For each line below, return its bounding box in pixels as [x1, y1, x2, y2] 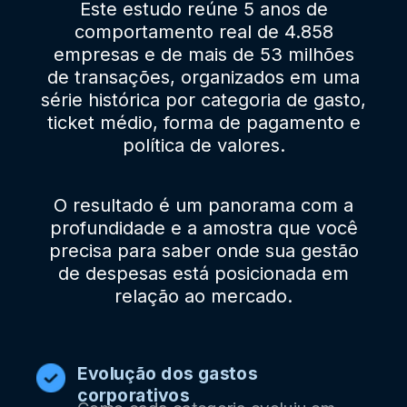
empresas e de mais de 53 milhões [53, 43, 354, 65]
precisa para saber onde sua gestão [48, 239, 359, 262]
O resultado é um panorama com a [54, 194, 353, 216]
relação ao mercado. [114, 284, 293, 307]
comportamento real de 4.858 [74, 20, 333, 43]
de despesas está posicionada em [58, 262, 349, 284]
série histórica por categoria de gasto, [41, 88, 366, 111]
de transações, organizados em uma [47, 65, 360, 88]
